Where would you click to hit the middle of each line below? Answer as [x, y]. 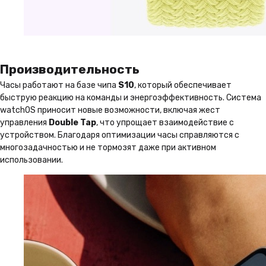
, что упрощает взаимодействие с [165, 122]
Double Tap [72, 122]
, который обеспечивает [183, 85]
